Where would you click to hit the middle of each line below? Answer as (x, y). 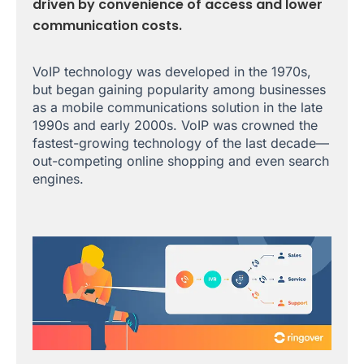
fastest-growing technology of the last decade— (181, 143)
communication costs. (107, 25)
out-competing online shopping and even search (181, 160)
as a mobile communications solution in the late (178, 107)
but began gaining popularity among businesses (179, 89)
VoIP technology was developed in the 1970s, (172, 71)
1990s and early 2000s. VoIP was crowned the (175, 125)
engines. (58, 178)
